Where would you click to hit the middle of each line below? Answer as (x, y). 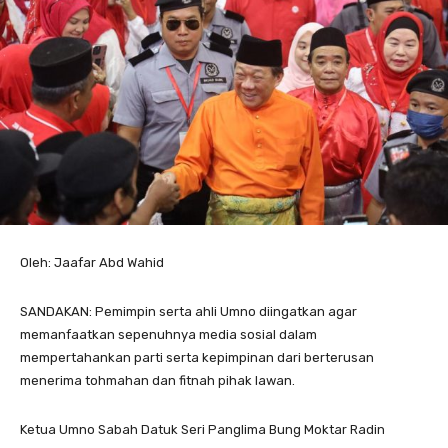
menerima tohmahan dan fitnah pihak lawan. (157, 380)
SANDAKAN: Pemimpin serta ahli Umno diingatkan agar (188, 311)
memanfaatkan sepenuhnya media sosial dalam (168, 334)
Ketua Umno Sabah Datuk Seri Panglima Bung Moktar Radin (202, 429)
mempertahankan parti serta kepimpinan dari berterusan (197, 357)
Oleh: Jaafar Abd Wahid (92, 262)
